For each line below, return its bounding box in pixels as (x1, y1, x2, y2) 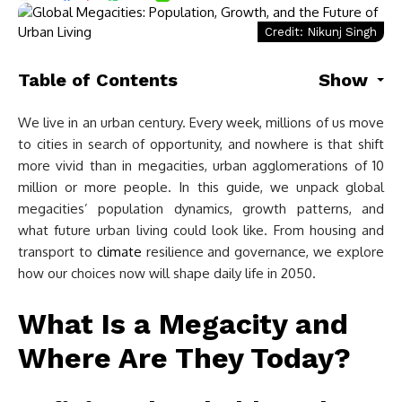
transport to (18, 243, 97, 260)
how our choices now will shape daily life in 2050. (18, 265, 316, 282)
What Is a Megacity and (18, 307, 348, 341)
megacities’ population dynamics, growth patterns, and (18, 200, 384, 217)
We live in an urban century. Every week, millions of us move (18, 114, 384, 131)
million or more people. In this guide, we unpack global (18, 179, 384, 196)
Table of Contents (18, 69, 178, 91)
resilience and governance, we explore (141, 243, 385, 260)
